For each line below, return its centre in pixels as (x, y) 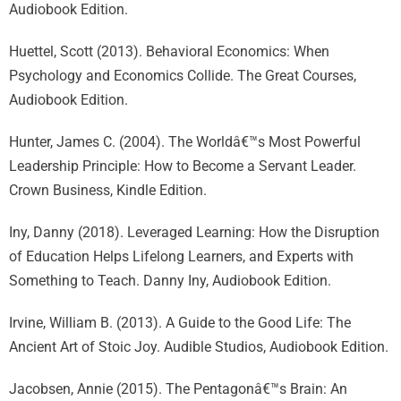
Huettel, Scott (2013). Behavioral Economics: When (169, 51)
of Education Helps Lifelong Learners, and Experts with (181, 256)
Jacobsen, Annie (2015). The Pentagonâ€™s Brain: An (178, 389)
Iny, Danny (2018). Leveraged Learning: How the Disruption (194, 232)
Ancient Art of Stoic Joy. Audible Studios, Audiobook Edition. (199, 347)
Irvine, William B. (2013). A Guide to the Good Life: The (180, 323)
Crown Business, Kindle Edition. (108, 190)
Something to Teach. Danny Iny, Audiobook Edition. (170, 281)
